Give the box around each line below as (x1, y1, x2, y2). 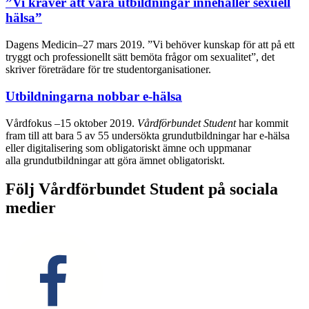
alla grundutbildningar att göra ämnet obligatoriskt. (6, 154, 225, 166)
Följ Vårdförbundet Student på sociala (6, 180, 278, 199)
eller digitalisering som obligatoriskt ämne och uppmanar (6, 141, 251, 154)
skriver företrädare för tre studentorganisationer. (6, 63, 211, 76)
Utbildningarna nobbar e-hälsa (6, 88, 182, 103)
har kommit (236, 117, 288, 129)
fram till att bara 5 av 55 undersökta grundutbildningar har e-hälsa (6, 129, 290, 141)
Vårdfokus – (6, 117, 60, 129)
